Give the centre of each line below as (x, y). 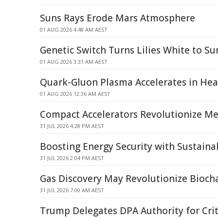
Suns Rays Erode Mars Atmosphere (118, 18)
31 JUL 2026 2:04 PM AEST (72, 158)
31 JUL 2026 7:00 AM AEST (72, 190)
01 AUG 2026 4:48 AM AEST (74, 29)
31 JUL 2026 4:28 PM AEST (72, 126)
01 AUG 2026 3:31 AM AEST (74, 62)
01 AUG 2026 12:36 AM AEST (75, 94)
